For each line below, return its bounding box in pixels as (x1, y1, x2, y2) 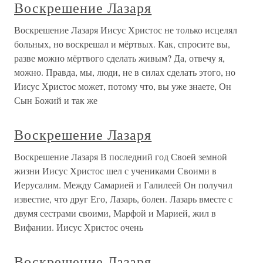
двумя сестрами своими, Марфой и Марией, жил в (14, 207, 216, 219)
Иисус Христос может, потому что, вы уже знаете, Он (14, 80, 231, 92)
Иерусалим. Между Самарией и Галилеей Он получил (14, 178, 232, 191)
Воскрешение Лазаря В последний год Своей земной (14, 150, 227, 163)
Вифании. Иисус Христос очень (14, 221, 143, 233)
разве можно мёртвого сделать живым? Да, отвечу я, (14, 52, 225, 64)
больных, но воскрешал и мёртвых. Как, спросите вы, (14, 38, 230, 50)
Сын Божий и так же (14, 94, 97, 106)
